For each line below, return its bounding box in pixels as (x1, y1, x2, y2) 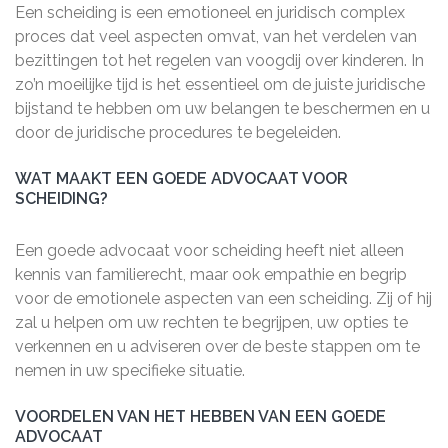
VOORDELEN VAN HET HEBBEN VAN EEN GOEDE (15, 407, 386, 426)
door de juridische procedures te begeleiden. (15, 123, 341, 142)
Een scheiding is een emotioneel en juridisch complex (15, 3, 405, 22)
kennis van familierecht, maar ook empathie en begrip (15, 265, 407, 284)
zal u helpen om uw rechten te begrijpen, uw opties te (15, 313, 408, 332)
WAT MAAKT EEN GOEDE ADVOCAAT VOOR (15, 169, 348, 188)
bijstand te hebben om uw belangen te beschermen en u (15, 99, 430, 118)
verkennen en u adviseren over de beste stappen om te (15, 337, 420, 356)
